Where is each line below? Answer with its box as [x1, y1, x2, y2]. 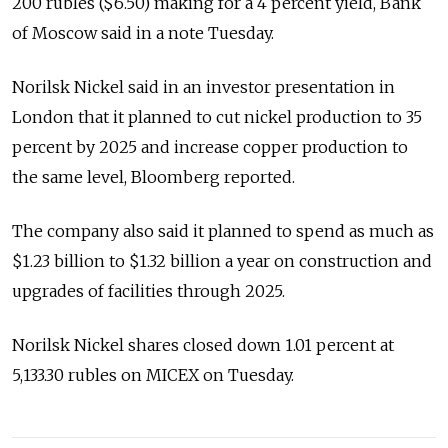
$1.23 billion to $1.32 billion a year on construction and [12, 251, 432, 271]
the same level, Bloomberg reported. [12, 167, 295, 187]
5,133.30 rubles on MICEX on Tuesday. [12, 365, 294, 385]
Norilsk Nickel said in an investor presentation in [12, 77, 395, 97]
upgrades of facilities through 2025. [12, 281, 285, 301]
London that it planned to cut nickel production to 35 [12, 107, 422, 127]
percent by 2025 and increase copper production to [12, 137, 408, 157]
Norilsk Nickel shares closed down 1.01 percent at [12, 335, 394, 355]
